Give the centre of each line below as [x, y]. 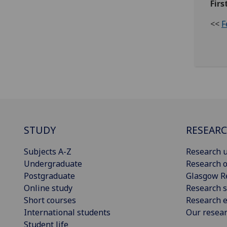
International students [67, 213]
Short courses [50, 200]
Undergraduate [53, 164]
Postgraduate [49, 176]
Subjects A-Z [48, 152]
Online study [48, 188]
